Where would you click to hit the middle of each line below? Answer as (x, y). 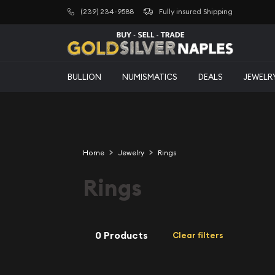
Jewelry (131, 153)
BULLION (84, 76)
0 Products (122, 235)
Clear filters (198, 235)
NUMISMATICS (149, 76)
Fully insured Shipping (196, 12)
